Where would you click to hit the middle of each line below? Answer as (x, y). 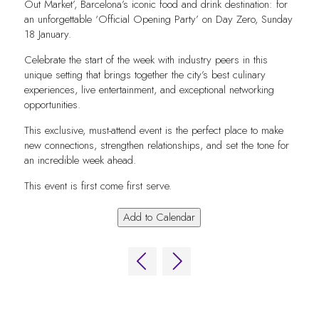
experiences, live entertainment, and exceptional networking (149, 90)
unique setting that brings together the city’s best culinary (145, 75)
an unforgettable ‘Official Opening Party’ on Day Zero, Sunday (158, 20)
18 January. (47, 35)
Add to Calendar (159, 218)
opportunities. (52, 105)
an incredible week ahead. (80, 161)
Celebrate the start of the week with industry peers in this (146, 60)
